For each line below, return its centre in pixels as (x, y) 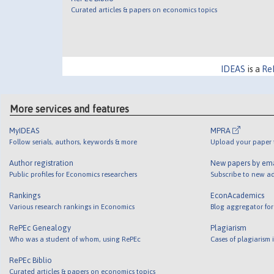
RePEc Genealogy (40, 228)
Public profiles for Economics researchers (73, 174)
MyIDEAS (24, 130)
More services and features (70, 109)
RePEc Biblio (31, 260)
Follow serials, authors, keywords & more (73, 141)
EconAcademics (237, 195)
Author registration (42, 163)
